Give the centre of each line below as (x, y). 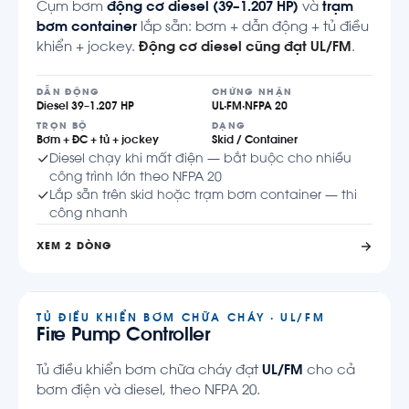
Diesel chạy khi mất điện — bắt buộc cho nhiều (200, 159)
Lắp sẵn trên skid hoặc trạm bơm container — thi (203, 196)
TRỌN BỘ (63, 126)
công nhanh (89, 214)
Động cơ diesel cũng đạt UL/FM (245, 47)
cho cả (329, 371)
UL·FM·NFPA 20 (250, 106)
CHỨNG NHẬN (252, 92)
